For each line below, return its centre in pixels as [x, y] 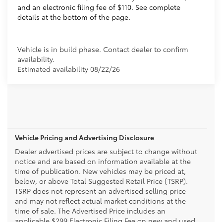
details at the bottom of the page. [74, 17]
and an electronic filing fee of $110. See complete [99, 7]
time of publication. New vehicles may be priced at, [100, 171]
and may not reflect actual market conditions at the [100, 200]
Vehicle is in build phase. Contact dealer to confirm [103, 49]
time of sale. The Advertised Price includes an [90, 210]
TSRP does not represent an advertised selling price [100, 191]
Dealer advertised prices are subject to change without [106, 151]
